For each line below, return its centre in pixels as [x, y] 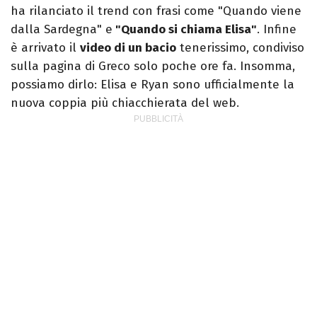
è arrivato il [45, 48]
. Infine [277, 30]
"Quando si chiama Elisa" [185, 30]
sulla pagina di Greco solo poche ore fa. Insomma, [153, 67]
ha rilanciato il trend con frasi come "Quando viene [156, 11]
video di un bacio [128, 48]
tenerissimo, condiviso [240, 48]
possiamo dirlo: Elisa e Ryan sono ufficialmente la [152, 85]
